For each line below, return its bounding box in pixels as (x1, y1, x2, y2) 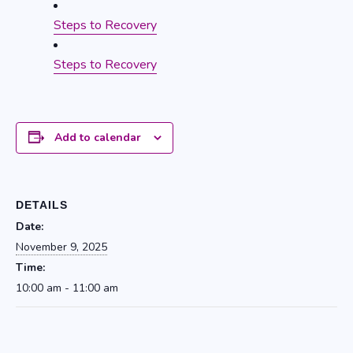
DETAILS (16, 198, 68, 211)
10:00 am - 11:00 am (16, 280, 118, 295)
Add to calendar (54, 129, 141, 145)
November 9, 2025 (16, 239, 107, 255)
